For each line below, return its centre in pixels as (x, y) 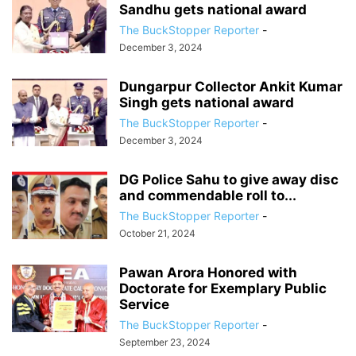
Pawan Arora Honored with (208, 273)
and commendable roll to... (208, 195)
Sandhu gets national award (213, 10)
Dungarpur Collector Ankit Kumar (231, 87)
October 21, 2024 (157, 233)
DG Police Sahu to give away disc (229, 180)
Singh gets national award (207, 103)
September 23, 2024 (165, 342)
